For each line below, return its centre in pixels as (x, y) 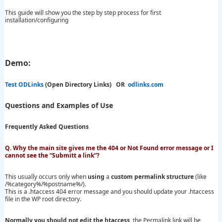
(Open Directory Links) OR (86, 84)
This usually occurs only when (46, 176)
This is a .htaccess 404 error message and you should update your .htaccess (110, 191)
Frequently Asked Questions (47, 126)
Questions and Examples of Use (59, 105)
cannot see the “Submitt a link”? (52, 155)
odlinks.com (146, 84)
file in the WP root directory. (43, 199)
